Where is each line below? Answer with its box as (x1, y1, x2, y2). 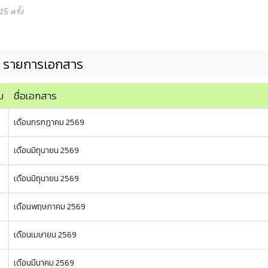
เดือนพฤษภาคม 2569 (14, 200, 86, 213)
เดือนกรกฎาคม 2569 (14, 116, 84, 129)
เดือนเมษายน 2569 (14, 229, 77, 241)
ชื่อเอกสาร (14, 88, 57, 103)
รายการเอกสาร (3, 54, 83, 74)
